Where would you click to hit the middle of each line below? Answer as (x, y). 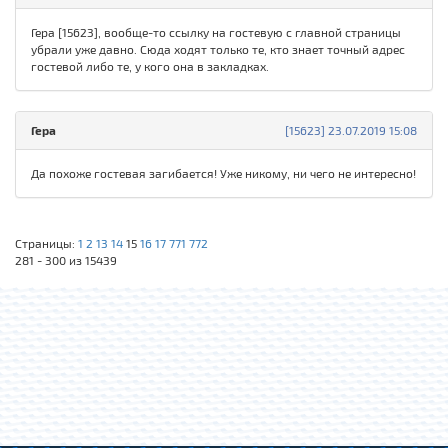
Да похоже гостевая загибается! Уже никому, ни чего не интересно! (223, 173)
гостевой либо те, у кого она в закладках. (150, 66)
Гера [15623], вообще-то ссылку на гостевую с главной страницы (216, 32)
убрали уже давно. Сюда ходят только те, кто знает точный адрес (218, 49)
